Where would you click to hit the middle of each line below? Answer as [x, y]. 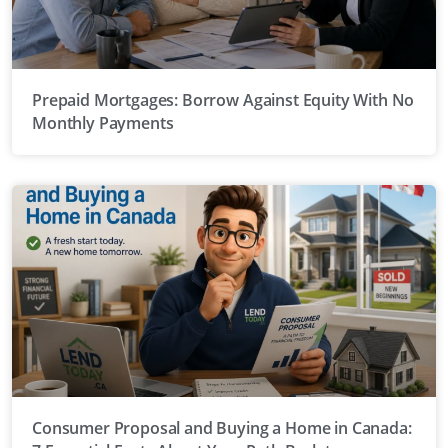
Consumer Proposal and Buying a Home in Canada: [222, 427]
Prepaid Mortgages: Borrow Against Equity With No [223, 99]
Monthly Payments [103, 122]
